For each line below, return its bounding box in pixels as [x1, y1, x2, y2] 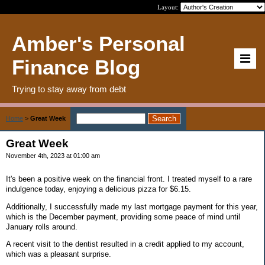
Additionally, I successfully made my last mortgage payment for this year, [6, 202, 258, 211]
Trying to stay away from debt [12, 84, 126, 94]
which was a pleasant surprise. [6, 250, 111, 259]
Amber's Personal [12, 32, 185, 55]
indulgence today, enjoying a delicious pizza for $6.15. [6, 184, 191, 193]
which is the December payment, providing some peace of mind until [6, 212, 240, 221]
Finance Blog [12, 56, 140, 79]
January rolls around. [6, 222, 77, 231]
